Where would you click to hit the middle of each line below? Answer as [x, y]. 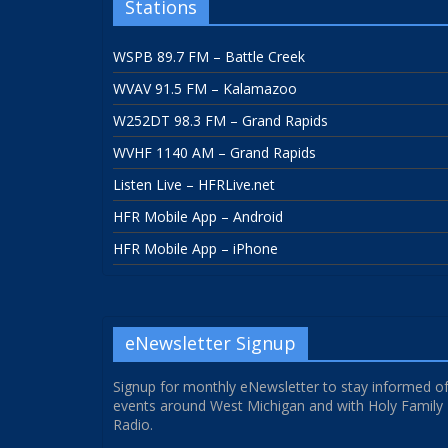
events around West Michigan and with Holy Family [278, 405]
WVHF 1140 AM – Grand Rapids [214, 152]
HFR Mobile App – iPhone [195, 248]
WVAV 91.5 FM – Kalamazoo [205, 88]
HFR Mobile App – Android [198, 216]
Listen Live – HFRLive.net [194, 184]
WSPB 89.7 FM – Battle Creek [209, 56]
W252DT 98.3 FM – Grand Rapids [220, 120]
